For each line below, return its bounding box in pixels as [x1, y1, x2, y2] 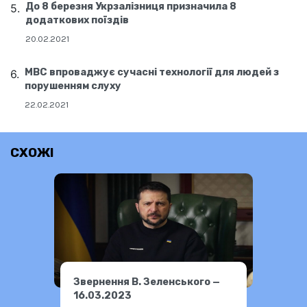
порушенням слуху [25, 80, 121, 93]
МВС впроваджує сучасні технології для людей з [25, 66, 279, 79]
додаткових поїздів [25, 14, 129, 27]
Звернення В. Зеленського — [73, 275, 221, 288]
